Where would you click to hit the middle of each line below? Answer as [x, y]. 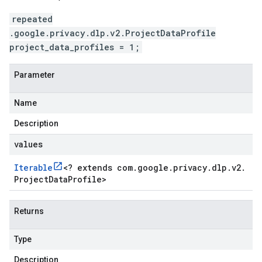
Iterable [33, 168]
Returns [29, 211]
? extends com [100, 168]
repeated [32, 19]
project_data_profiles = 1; [75, 47]
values [28, 144]
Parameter [35, 75]
